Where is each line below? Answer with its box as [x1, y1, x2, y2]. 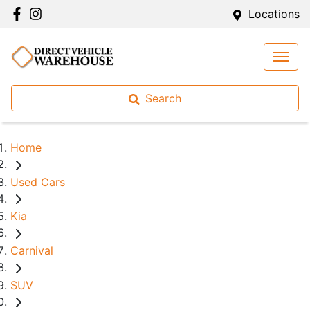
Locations [248, 7, 300, 21]
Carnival [10, 243, 53, 257]
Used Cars [10, 174, 65, 189]
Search [145, 91, 181, 105]
